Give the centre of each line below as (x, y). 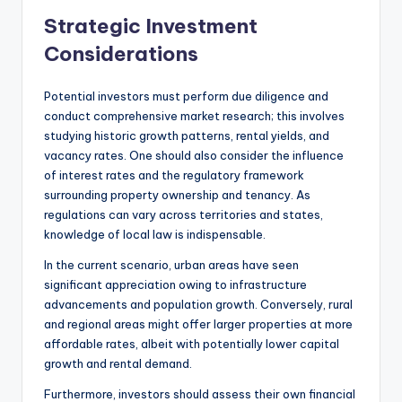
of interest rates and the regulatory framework (174, 175)
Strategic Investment (151, 26)
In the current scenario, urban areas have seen (171, 264)
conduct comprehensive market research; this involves (194, 115)
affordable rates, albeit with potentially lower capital (192, 343)
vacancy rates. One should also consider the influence (194, 155)
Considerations (121, 53)
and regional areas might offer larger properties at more (198, 323)
